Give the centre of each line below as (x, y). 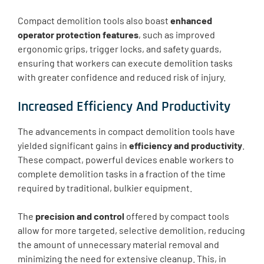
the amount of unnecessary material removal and (118, 245)
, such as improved (177, 35)
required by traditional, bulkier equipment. (105, 188)
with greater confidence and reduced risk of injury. (122, 77)
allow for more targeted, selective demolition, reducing (131, 230)
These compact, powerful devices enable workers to (126, 160)
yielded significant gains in (73, 146)
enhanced (191, 21)
